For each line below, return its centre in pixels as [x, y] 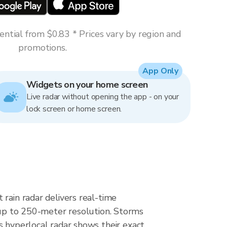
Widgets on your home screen [87, 85]
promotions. [43, 48]
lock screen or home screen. [74, 109]
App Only [160, 71]
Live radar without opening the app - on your [103, 97]
